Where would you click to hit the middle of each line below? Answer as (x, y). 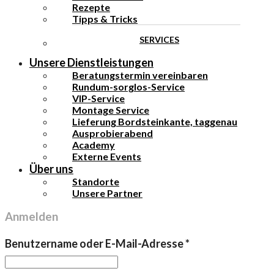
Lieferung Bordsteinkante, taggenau (155, 121)
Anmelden (31, 217)
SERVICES (159, 39)
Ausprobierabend (113, 133)
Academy (94, 144)
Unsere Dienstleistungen (91, 62)
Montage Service (111, 109)
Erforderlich (219, 243)
